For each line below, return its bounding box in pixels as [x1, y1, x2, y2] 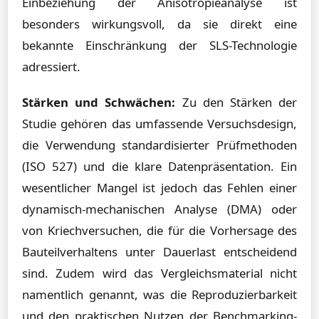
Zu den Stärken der [175, 94, 298, 110]
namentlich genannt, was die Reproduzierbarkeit [22, 286, 297, 303]
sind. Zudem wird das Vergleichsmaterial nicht [22, 265, 297, 281]
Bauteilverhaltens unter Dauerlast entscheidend [22, 244, 297, 260]
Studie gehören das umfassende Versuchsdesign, [22, 115, 297, 132]
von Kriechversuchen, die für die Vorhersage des [22, 222, 297, 239]
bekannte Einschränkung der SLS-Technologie [22, 37, 297, 53]
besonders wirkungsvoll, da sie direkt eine [22, 16, 297, 32]
